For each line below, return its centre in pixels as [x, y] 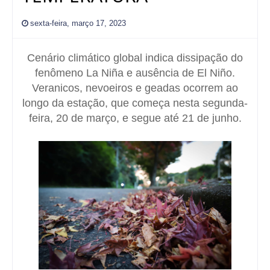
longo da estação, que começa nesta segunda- [135, 103]
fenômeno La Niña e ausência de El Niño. [135, 73]
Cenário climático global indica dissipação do [135, 58]
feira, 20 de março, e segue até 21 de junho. [135, 118]
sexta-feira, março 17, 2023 [78, 23]
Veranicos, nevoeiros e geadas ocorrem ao [135, 88]
